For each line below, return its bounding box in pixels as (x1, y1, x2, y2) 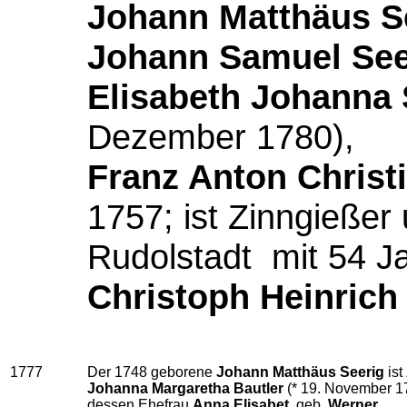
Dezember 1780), (87, 117, 354, 156)
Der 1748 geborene (87, 364, 216, 380)
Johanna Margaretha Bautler (87, 381, 283, 396)
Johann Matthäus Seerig (216, 364, 384, 380)
